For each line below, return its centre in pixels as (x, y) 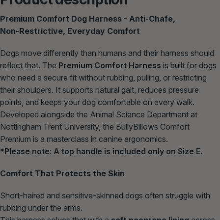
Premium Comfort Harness (110, 66)
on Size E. (183, 151)
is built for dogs (189, 66)
